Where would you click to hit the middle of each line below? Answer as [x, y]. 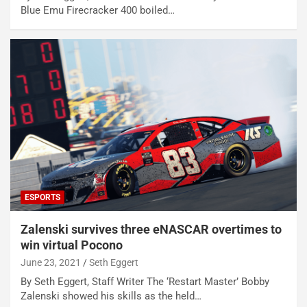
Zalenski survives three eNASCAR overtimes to [151, 229]
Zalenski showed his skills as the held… [111, 296]
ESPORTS [42, 197]
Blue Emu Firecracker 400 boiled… [98, 11]
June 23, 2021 [51, 262]
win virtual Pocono [72, 245]
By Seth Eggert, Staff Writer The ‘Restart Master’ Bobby [145, 281]
